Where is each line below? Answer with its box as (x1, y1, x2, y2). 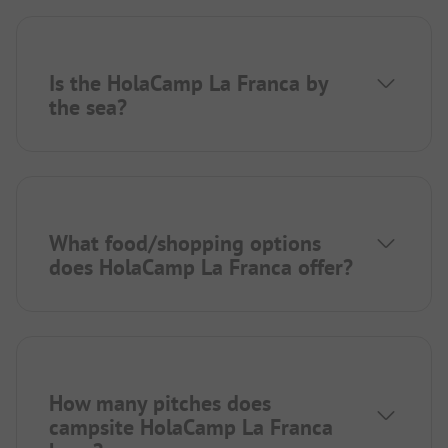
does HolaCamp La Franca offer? (49, 252, 353, 281)
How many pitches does (49, 388, 271, 417)
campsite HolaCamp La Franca (49, 412, 333, 441)
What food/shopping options (49, 228, 321, 257)
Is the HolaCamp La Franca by (49, 68, 328, 97)
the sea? (49, 92, 127, 121)
